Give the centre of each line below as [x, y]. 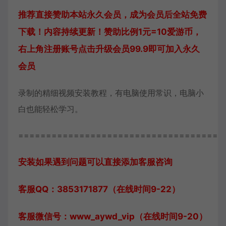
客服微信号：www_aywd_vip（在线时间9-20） [113, 216]
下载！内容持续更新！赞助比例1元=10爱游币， [110, 32]
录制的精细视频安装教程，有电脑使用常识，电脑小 [111, 93]
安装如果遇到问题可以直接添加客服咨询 [95, 162]
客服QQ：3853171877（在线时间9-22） [99, 189]
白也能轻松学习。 [50, 109]
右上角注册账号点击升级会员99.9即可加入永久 [109, 49]
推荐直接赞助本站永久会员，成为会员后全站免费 [112, 15]
